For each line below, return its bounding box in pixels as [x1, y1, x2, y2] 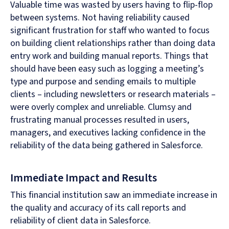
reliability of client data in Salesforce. [10, 214, 151, 227]
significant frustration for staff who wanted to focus [10, 24, 210, 37]
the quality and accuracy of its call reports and [10, 201, 186, 215]
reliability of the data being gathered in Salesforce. [10, 139, 203, 152]
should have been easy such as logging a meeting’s [10, 62, 204, 76]
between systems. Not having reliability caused [10, 11, 190, 25]
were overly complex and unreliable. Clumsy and [10, 101, 192, 114]
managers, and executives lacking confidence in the [10, 126, 205, 140]
